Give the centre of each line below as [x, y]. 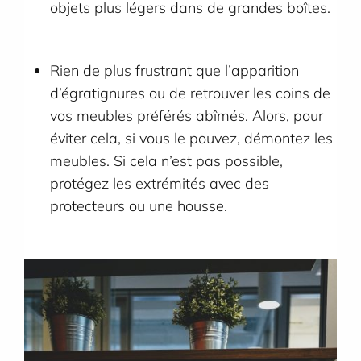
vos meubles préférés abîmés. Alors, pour [187, 116]
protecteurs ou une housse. [141, 206]
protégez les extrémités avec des [160, 184]
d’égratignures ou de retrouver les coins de [191, 93]
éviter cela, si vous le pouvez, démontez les [192, 139]
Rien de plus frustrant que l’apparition [175, 71]
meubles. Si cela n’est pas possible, [167, 161]
